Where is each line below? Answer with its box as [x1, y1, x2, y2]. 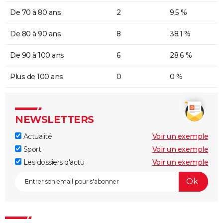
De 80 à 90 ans [10, 29, 61, 38]
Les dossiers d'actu [21, 157, 84, 167]
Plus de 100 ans [10, 72, 63, 81]
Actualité [21, 131, 52, 141]
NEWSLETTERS [15, 113, 94, 125]
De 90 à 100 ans [10, 50, 64, 60]
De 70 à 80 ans [10, 7, 61, 17]
